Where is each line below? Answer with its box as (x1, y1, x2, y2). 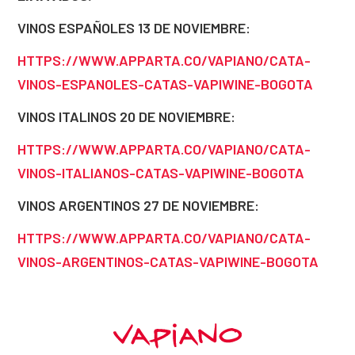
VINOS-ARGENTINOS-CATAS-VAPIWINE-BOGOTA (17, 253, 319, 270)
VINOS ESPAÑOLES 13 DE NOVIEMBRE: (17, 19, 250, 36)
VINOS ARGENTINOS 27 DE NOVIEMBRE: (17, 197, 259, 214)
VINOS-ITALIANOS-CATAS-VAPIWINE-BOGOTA (17, 164, 304, 181)
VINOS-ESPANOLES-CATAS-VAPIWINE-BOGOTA (17, 75, 313, 93)
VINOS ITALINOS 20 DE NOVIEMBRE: (17, 108, 235, 125)
